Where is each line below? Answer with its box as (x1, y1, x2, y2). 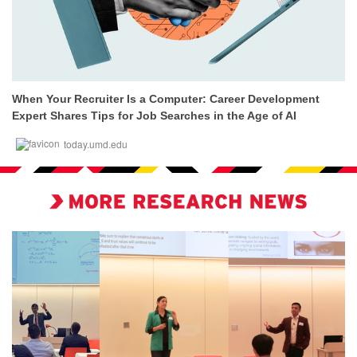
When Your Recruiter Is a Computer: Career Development (12, 92, 320, 105)
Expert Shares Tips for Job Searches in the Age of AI (12, 109, 296, 122)
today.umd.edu (64, 137, 127, 151)
